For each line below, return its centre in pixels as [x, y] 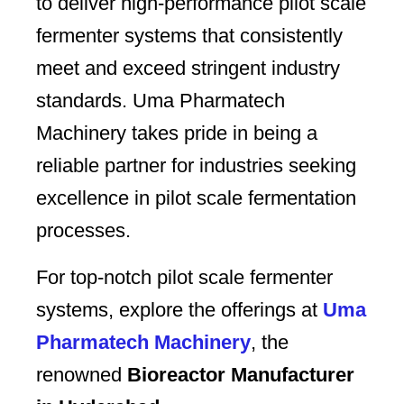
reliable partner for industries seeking [196, 166]
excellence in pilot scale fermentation [196, 198]
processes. [83, 231]
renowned [82, 375]
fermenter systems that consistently [189, 36]
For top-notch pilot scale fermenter [184, 278]
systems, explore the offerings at [179, 310]
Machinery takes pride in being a [177, 133]
